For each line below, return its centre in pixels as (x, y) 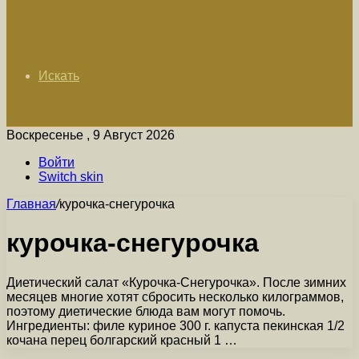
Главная (31, 204)
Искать (59, 76)
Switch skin (71, 177)
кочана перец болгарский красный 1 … (122, 340)
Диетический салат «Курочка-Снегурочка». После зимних (176, 282)
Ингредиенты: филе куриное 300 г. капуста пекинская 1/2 (175, 325)
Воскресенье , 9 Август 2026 (91, 135)
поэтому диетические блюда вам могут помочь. (146, 311)
